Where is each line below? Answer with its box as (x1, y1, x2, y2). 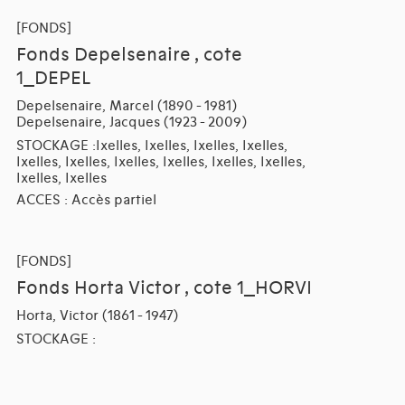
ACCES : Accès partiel (15, 191, 156, 208)
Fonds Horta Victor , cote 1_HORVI (15, 277, 312, 299)
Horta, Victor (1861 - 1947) (15, 306, 178, 324)
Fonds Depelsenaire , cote (15, 43, 242, 66)
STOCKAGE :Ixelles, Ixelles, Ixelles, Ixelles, (15, 137, 287, 154)
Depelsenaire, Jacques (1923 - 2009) (15, 113, 247, 130)
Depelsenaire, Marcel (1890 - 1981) (15, 97, 237, 114)
